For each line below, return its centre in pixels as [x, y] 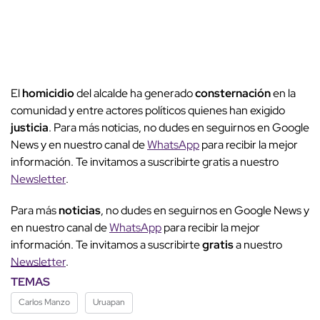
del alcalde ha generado [135, 93]
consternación [233, 93]
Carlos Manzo [44, 302]
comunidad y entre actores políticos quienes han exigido [148, 110]
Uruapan [109, 302]
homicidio [48, 93]
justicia [30, 127]
